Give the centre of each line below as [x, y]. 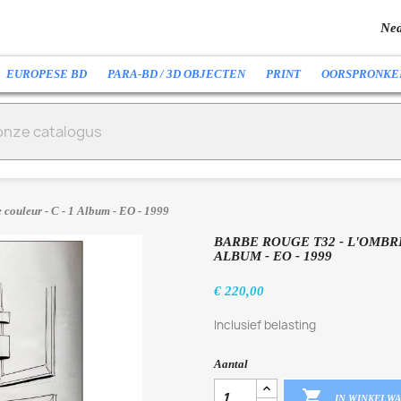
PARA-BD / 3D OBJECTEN [176, 74]
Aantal [231, 364]
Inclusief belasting [265, 325]
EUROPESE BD [47, 74]
